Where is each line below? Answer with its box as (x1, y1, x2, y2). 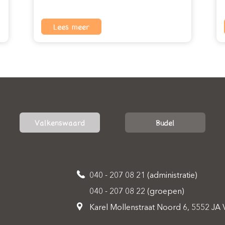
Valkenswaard (35, 117, 85, 128)
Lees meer (53, 21, 90, 32)
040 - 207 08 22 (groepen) (89, 188, 184, 196)
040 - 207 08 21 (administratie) (89, 172, 197, 180)
